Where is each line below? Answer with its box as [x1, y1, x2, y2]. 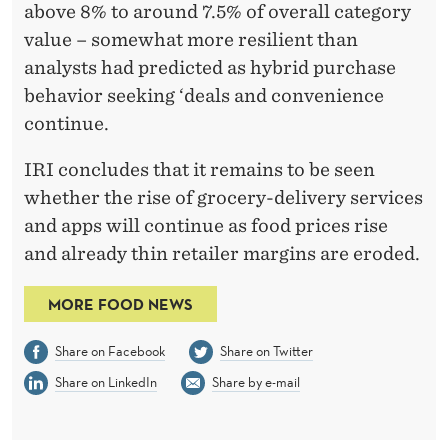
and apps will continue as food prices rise [24, 214, 388, 236]
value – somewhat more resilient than [24, 28, 358, 50]
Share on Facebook [54, 341, 165, 360]
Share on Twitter [219, 341, 313, 360]
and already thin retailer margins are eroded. [24, 242, 420, 264]
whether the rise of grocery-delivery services [24, 186, 423, 208]
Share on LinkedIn [54, 372, 157, 391]
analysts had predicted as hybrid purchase [24, 56, 396, 78]
